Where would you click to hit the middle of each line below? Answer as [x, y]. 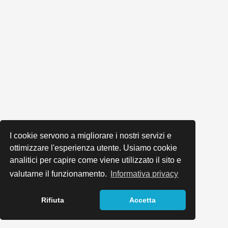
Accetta [143, 200]
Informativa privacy [145, 174]
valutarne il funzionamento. [60, 174]
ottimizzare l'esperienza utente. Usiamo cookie [94, 148]
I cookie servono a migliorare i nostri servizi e [91, 135]
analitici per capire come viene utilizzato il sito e [96, 160]
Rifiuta [53, 200]
